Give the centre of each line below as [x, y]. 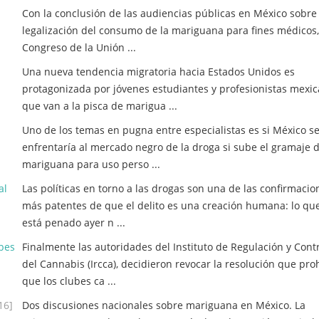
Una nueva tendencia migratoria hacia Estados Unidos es [158, 72]
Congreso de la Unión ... [79, 47]
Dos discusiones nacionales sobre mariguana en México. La [164, 305]
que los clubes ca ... [69, 281]
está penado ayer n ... [74, 223]
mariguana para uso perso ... [91, 164]
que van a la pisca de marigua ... [100, 106]
